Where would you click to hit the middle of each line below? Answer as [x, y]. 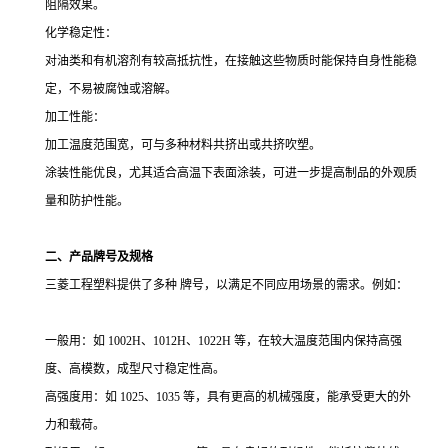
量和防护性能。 [87, 201]
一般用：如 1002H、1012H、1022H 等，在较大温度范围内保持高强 [223, 341]
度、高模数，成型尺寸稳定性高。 [135, 369]
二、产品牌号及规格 [99, 257]
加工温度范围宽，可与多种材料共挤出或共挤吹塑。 [183, 145]
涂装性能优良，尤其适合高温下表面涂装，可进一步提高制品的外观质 [231, 173]
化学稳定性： [81, 33]
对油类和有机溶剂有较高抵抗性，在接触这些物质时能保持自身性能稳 [231, 61]
